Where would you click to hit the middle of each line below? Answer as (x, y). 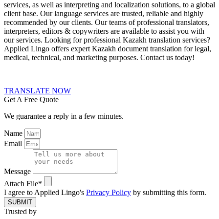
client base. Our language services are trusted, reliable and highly (104, 13)
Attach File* (24, 183)
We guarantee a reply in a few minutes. (64, 116)
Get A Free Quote (31, 99)
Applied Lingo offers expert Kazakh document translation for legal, (108, 48)
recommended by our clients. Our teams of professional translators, (107, 22)
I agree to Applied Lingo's (45, 192)
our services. (24, 40)
